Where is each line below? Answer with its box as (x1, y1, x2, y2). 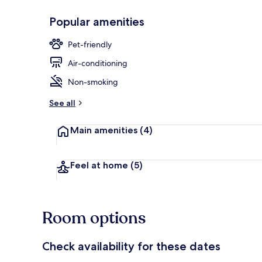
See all (49, 97, 75, 108)
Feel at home (70, 159, 130, 171)
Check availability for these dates (42, 239, 220, 253)
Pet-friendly (68, 39, 112, 50)
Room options (42, 206, 146, 229)
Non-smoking (68, 76, 118, 87)
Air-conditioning (68, 57, 127, 68)
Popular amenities (49, 14, 144, 29)
